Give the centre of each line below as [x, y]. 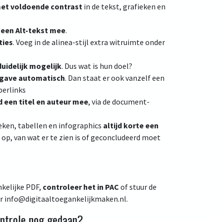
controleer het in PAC [81, 187]
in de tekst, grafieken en [124, 6]
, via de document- [119, 102]
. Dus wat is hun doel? [97, 66]
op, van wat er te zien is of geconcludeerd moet [81, 137]
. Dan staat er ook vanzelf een [114, 78]
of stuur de [138, 187]
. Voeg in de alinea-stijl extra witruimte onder [89, 42]
